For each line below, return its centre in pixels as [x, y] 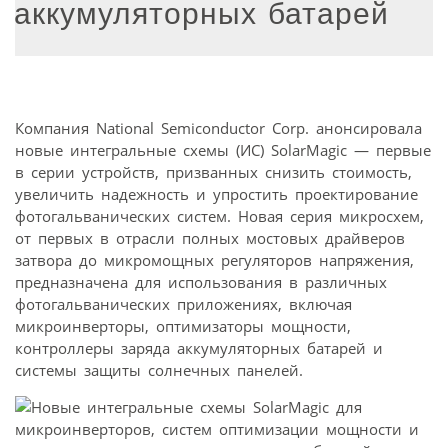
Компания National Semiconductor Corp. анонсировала [218, 127]
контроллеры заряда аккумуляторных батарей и [199, 347]
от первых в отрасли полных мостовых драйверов [210, 237]
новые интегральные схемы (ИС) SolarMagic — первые [223, 149]
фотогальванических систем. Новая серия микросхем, [219, 215]
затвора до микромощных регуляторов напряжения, [214, 259]
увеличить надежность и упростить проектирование [216, 193]
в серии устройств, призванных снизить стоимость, [213, 171]
